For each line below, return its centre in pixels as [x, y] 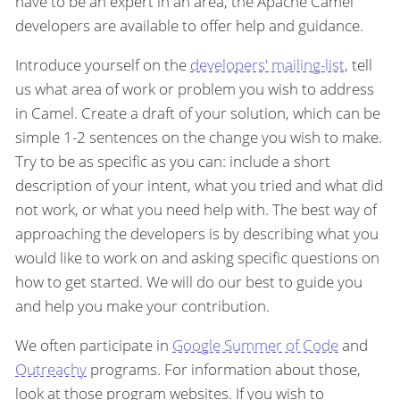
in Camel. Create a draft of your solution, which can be [198, 113]
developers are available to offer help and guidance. [189, 26]
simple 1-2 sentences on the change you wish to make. [199, 137]
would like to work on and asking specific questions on [197, 258]
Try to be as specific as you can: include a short [173, 162]
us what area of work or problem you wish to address [195, 89]
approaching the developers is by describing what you [197, 234]
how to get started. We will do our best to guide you [189, 282]
